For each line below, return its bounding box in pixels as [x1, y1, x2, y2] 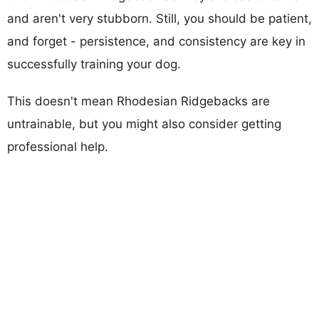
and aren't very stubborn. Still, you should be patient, [7, 11, 312, 26]
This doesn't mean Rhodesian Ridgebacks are [7, 93, 270, 108]
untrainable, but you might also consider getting [7, 116, 281, 131]
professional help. [7, 139, 108, 154]
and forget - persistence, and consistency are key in [7, 33, 305, 48]
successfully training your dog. [7, 56, 181, 71]
